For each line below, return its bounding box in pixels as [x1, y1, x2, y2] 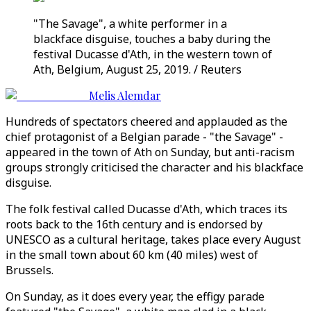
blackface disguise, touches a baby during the [33, 31, 271, 47]
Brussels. [6, 262, 53, 278]
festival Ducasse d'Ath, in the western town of [33, 47, 272, 62]
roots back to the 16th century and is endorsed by [6, 217, 262, 232]
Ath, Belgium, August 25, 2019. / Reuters [33, 62, 242, 77]
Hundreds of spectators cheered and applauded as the [6, 114, 287, 129]
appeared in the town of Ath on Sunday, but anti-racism [6, 144, 294, 160]
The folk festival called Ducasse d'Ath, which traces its [6, 201, 287, 217]
